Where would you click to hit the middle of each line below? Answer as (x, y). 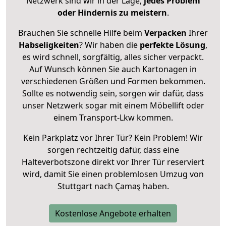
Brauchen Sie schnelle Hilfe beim (81, 33)
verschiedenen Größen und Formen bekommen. (113, 81)
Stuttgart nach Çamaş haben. (113, 186)
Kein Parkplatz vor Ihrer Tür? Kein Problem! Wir (113, 137)
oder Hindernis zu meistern (112, 12)
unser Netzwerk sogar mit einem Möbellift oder (113, 105)
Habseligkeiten (49, 45)
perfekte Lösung (173, 45)
